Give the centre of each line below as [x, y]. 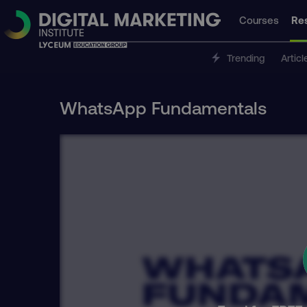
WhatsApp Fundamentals [163, 107]
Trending [244, 58]
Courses [259, 20]
